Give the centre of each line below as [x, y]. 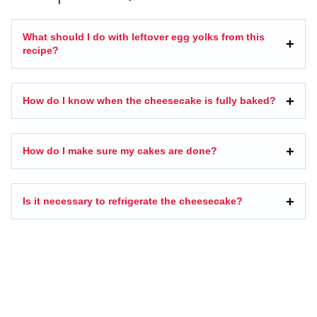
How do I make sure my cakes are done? [120, 151]
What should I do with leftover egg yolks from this [144, 37]
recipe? [41, 51]
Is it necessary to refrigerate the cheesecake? [133, 201]
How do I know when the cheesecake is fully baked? [149, 101]
